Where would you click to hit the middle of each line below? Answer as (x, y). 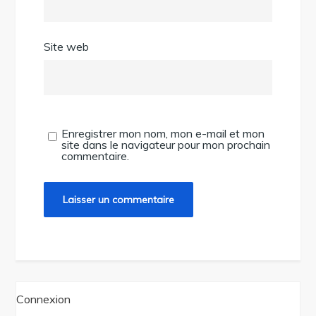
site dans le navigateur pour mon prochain (166, 145)
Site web (67, 47)
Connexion (44, 299)
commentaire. (96, 156)
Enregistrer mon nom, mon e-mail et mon (163, 134)
